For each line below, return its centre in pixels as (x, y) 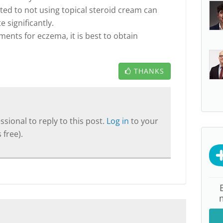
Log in (119, 121)
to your (145, 121)
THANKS (149, 71)
